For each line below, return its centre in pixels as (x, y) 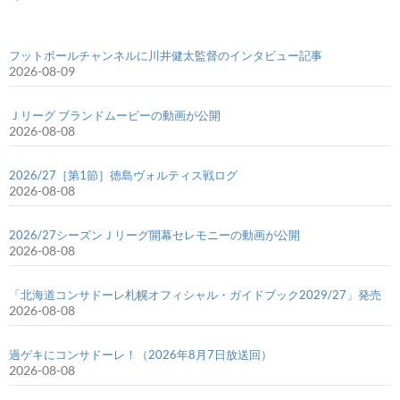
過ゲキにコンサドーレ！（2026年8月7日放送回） (141, 354)
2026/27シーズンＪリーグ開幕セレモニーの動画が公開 (154, 234)
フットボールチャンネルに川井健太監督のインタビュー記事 (166, 55)
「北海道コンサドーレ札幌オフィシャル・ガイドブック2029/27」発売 (195, 294)
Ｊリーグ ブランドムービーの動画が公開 (115, 115)
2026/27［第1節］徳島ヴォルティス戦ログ (123, 175)
